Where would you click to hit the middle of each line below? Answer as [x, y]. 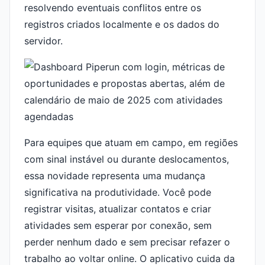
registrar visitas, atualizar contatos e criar [118, 209]
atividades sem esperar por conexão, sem [118, 225]
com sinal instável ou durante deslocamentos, [127, 159]
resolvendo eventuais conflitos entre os [113, 8]
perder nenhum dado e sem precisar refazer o [127, 242]
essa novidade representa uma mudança [115, 176]
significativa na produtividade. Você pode [118, 192]
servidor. [43, 41]
